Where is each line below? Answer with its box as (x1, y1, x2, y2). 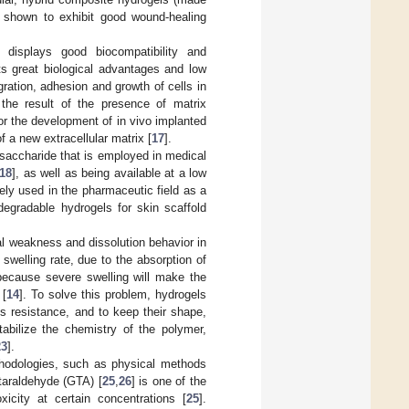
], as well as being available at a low (12, 165, 206, 180)
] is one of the (131, 373, 207, 388)
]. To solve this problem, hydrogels (18, 287, 207, 301)
